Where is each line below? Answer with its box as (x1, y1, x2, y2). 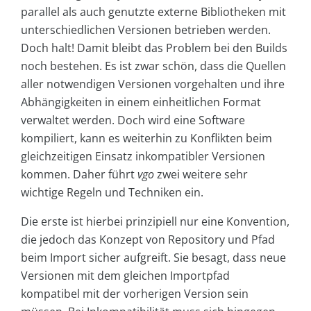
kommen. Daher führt (21, 166, 137, 182)
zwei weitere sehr (154, 166, 248, 182)
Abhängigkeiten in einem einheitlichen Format (21, 94, 261, 110)
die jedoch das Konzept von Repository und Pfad (21, 231, 275, 247)
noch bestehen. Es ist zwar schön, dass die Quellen (21, 58, 286, 74)
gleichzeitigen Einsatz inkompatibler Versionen (21, 148, 265, 164)
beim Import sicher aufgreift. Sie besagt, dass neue (21, 249, 286, 265)
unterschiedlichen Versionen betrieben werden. (21, 22, 271, 37)
